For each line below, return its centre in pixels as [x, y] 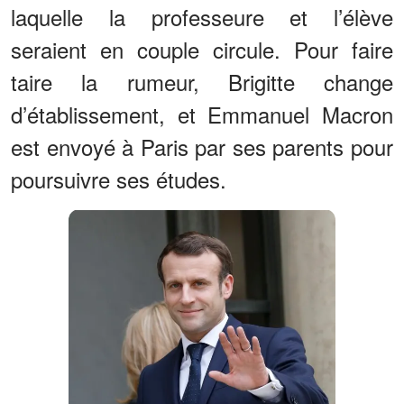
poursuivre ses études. [119, 179]
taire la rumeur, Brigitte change [202, 82]
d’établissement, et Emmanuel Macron [202, 115]
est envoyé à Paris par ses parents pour [202, 147]
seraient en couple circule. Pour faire [202, 50]
